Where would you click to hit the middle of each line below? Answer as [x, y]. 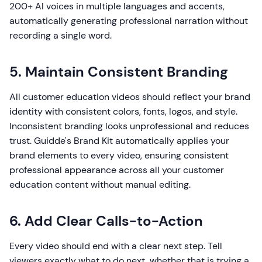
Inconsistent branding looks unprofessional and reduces [129, 126]
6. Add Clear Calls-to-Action [106, 221]
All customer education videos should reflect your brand [130, 97]
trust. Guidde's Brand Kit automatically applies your [119, 141]
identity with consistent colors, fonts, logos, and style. [123, 111]
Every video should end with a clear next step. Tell [116, 246]
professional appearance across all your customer [117, 170]
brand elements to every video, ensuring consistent [119, 155]
